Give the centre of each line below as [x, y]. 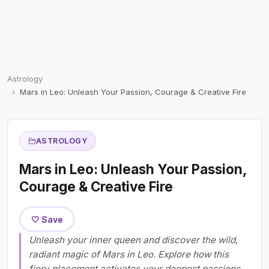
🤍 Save [47, 219]
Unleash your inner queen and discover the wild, [133, 240]
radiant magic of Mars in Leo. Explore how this [128, 255]
